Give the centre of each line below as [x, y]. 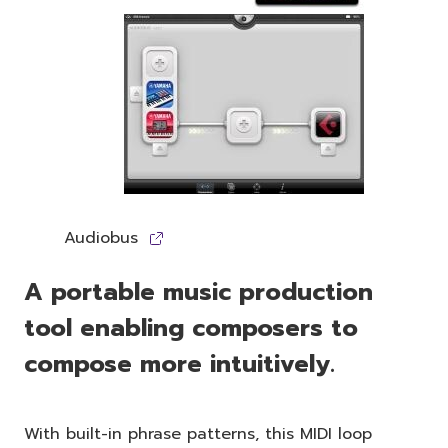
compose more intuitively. [179, 363]
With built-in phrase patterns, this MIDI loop [198, 433]
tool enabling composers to [191, 327]
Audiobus [101, 237]
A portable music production [198, 291]
